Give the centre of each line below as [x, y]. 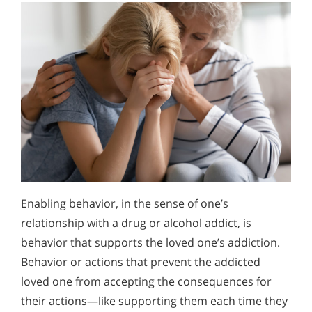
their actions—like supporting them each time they [154, 301]
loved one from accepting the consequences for [146, 282]
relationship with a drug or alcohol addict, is [136, 223]
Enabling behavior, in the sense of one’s [125, 204]
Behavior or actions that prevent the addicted [141, 262]
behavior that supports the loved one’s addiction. [150, 243]
